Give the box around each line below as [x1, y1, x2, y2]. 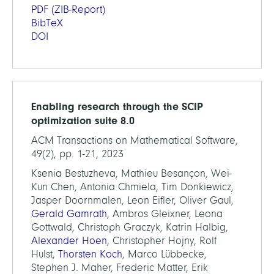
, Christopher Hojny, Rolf [107, 234, 217, 246]
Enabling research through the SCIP [31, 100, 203, 113]
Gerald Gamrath [31, 207, 107, 220]
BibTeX [31, 17, 63, 29]
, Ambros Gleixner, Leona [107, 207, 223, 220]
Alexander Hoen [31, 234, 107, 246]
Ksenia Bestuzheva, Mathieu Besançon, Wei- [31, 167, 232, 179]
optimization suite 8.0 [31, 114, 135, 127]
